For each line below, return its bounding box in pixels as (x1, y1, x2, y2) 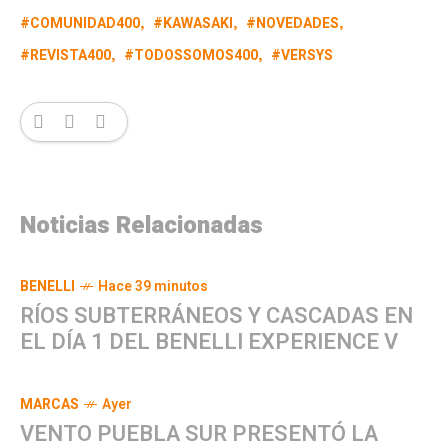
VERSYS (281, 45, 333, 66)
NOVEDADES (256, 13, 339, 34)
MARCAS (20, 394, 79, 415)
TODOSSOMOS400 (134, 45, 258, 66)
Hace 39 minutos (98, 276, 208, 297)
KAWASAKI (163, 13, 233, 34)
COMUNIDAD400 (30, 13, 140, 34)
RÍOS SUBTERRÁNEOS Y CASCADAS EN (20, 300, 413, 332)
